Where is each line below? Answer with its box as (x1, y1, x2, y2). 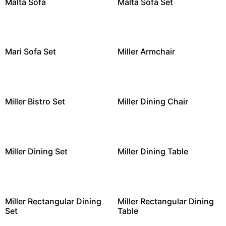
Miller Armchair (117, 46, 175, 57)
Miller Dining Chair (117, 96, 188, 107)
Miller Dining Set (5, 146, 68, 157)
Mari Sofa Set (5, 46, 56, 57)
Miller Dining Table (117, 146, 188, 157)
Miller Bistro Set (5, 96, 65, 107)
